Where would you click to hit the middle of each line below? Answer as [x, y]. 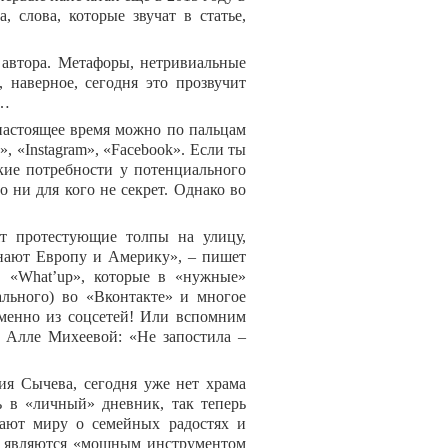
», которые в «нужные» [159, 277]
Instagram [55, 150]
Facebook [142, 150]
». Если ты [209, 150]
